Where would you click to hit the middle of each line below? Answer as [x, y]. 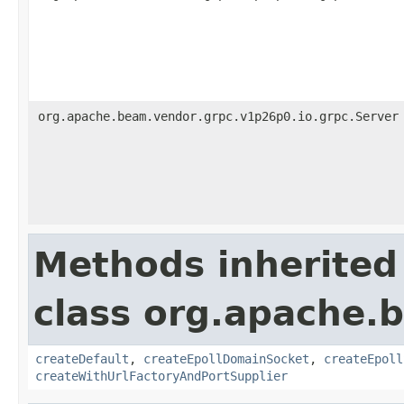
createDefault [82, 358]
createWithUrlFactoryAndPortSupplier [161, 376]
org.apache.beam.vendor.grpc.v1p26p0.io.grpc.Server [218, 116]
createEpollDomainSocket [226, 358]
